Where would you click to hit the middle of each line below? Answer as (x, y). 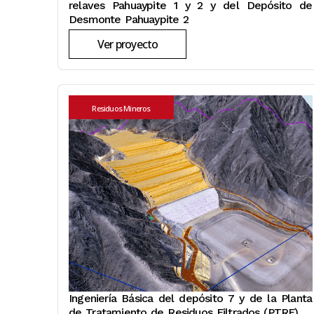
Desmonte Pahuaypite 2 (129, 20)
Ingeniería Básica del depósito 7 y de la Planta (191, 299)
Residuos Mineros (121, 109)
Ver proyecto (128, 45)
